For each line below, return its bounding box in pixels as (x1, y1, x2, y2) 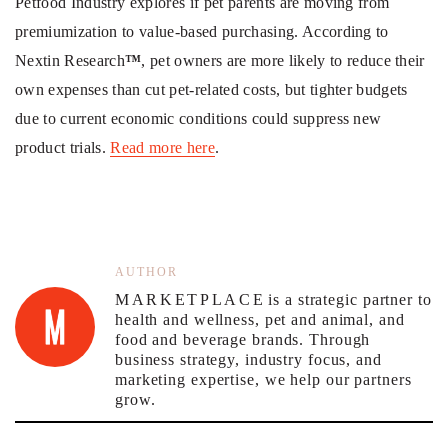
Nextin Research (15, 52, 125, 69)
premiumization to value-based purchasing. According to (15, 23, 389, 40)
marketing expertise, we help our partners (115, 371, 412, 388)
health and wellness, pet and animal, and (115, 311, 405, 328)
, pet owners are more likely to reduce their (141, 52, 425, 69)
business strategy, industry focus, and (115, 351, 382, 368)
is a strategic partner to (268, 291, 432, 308)
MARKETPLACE (115, 291, 266, 308)
